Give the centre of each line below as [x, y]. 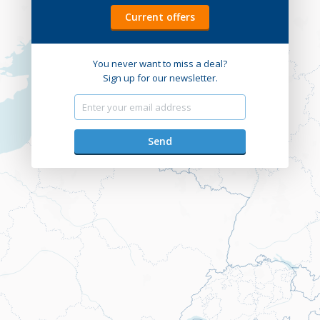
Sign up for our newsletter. [160, 78]
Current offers [160, 17]
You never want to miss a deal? [160, 64]
